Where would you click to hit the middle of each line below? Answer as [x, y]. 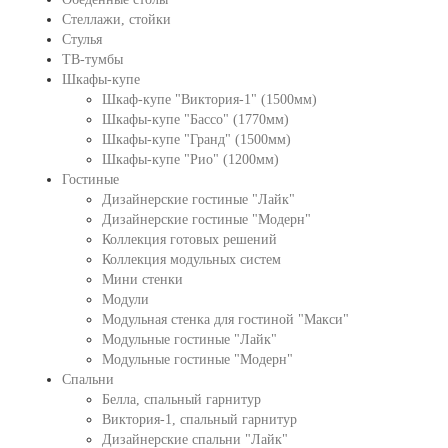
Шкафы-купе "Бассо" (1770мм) [195, 119]
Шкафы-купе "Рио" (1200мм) [190, 159]
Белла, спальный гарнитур [181, 399]
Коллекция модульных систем [191, 259]
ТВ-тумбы [92, 59]
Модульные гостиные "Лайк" [189, 339]
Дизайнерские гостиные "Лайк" [198, 199]
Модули [125, 299]
